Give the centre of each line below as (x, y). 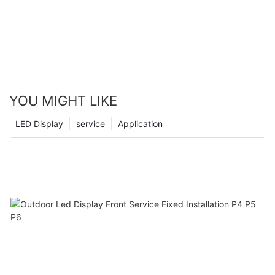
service (91, 123)
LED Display (39, 123)
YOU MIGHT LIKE (63, 100)
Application (140, 123)
